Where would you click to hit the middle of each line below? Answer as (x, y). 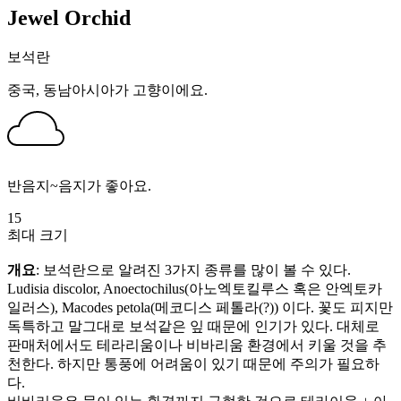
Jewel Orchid (69, 18)
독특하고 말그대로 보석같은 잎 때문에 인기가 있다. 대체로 (193, 327)
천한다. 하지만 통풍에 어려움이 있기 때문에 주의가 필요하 (193, 364)
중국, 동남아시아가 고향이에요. (107, 90)
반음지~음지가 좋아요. (79, 186)
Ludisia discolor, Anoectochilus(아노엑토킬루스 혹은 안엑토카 (195, 289)
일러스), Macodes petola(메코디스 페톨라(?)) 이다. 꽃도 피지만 (200, 308)
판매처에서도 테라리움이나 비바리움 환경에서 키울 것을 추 (197, 346)
